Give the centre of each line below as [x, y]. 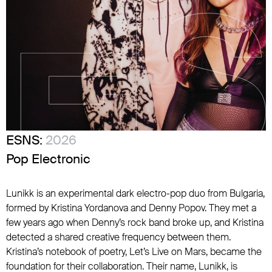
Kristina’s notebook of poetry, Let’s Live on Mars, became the [134, 252]
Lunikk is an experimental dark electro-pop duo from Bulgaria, [135, 193]
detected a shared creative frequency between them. [118, 237]
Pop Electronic [48, 159]
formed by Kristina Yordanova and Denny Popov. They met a [131, 208]
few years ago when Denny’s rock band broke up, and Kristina [135, 223]
